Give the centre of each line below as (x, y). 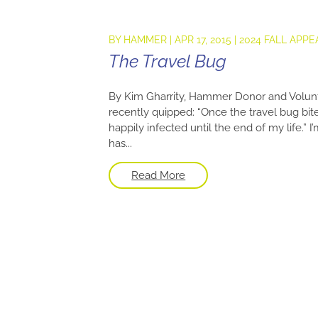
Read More (159, 175)
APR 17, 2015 (203, 40)
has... (121, 143)
